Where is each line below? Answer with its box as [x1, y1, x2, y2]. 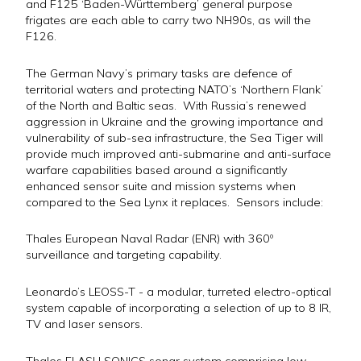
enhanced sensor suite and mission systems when [26, 178, 296, 193]
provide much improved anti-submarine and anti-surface [26, 146, 331, 161]
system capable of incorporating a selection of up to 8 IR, [26, 301, 331, 316]
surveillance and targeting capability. [26, 247, 222, 263]
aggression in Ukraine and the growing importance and [26, 114, 323, 129]
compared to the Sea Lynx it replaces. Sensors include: [26, 194, 323, 210]
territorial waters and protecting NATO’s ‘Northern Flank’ [26, 81, 323, 97]
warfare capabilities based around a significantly [26, 162, 288, 177]
